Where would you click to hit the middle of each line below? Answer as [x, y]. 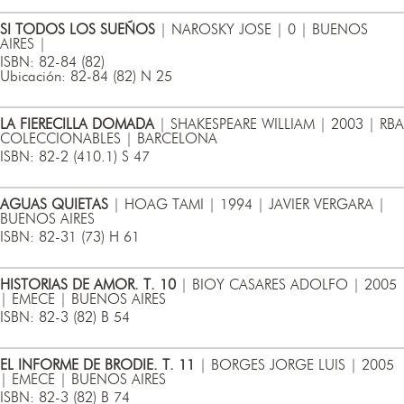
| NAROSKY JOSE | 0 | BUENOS [262, 30]
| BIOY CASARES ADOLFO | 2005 [286, 285]
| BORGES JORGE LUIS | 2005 [294, 365]
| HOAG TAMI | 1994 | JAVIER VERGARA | [247, 205]
